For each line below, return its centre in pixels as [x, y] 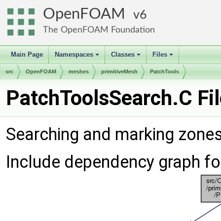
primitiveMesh [119, 72]
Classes [123, 55]
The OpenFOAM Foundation [99, 30]
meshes [79, 72]
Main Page [27, 55]
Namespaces [74, 55]
